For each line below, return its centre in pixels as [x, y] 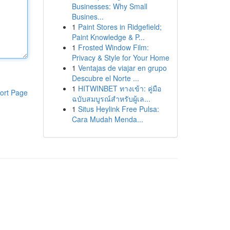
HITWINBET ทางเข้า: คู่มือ [119, 88]
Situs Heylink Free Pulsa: [118, 109]
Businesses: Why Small [109, 6]
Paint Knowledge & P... [108, 37]
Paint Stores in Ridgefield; [120, 27]
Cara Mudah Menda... [107, 119]
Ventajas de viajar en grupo [122, 68]
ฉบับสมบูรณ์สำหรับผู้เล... [111, 99]
